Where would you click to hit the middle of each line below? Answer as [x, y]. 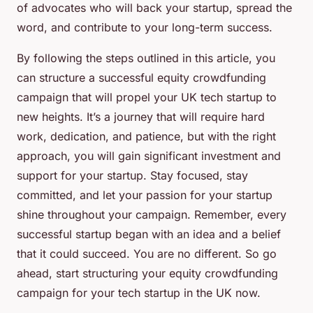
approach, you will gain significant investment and [149, 156]
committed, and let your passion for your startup [145, 195]
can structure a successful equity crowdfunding [141, 78]
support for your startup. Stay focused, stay [132, 176]
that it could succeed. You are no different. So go [147, 254]
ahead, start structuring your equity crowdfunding [147, 274]
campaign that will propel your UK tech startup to [147, 97]
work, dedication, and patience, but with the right [146, 137]
